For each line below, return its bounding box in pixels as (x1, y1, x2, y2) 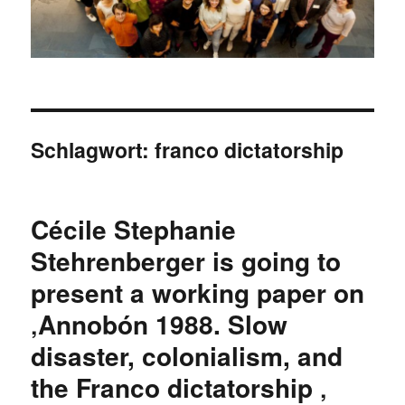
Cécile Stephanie (31, 210, 237, 248)
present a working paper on (31, 273, 365, 311)
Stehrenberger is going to (31, 241, 342, 279)
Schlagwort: (31, 134, 155, 165)
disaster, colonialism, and (31, 336, 344, 374)
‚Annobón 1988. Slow (31, 305, 288, 343)
